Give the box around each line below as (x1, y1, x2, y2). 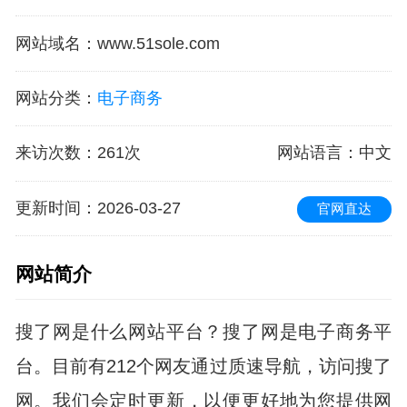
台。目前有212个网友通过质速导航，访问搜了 (15, 356, 392, 377)
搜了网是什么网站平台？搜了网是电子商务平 (15, 322, 392, 342)
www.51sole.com (96, 34, 220, 53)
